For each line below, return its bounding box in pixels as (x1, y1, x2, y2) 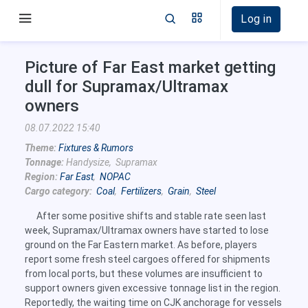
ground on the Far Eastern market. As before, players (25, 239, 257, 250)
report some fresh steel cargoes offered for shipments (25, 254, 270, 265)
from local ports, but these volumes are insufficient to (25, 268, 263, 279)
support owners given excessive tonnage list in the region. (25, 283, 280, 294)
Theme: (25, 142, 56, 153)
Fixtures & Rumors (58, 142, 133, 153)
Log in (241, 12, 272, 25)
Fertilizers (121, 186, 162, 197)
